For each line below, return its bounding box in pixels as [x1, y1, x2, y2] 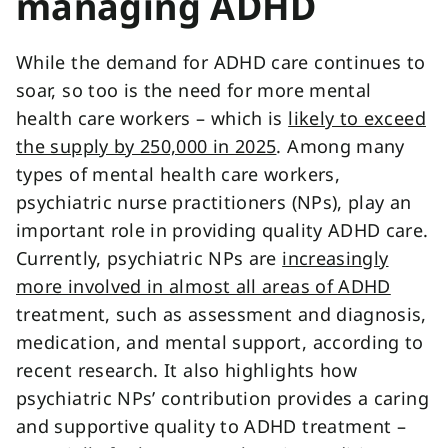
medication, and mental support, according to [16, 330, 424, 354]
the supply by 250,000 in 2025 [16, 134, 277, 158]
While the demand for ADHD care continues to [16, 50, 426, 74]
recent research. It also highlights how [16, 358, 358, 382]
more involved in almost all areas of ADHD [16, 274, 391, 298]
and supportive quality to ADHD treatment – [16, 414, 407, 438]
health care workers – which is [16, 106, 289, 130]
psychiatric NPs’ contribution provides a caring [16, 386, 429, 410]
